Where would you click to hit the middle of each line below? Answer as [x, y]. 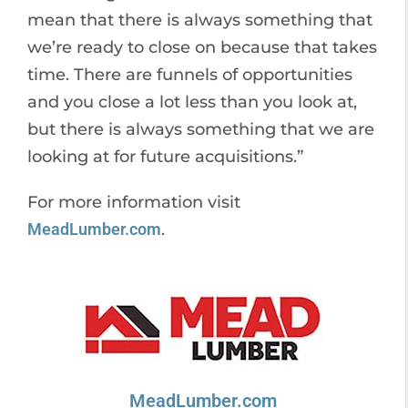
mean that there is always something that [200, 20]
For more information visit [134, 202]
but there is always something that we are [201, 129]
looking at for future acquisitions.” [165, 156]
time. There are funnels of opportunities [190, 74]
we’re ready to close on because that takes [202, 47]
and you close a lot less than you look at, [192, 102]
